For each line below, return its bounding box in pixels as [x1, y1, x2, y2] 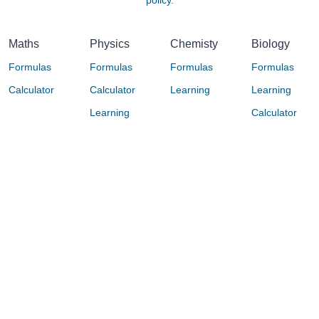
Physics [89, 38, 130, 50]
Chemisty [170, 38, 218, 50]
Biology [251, 38, 290, 50]
